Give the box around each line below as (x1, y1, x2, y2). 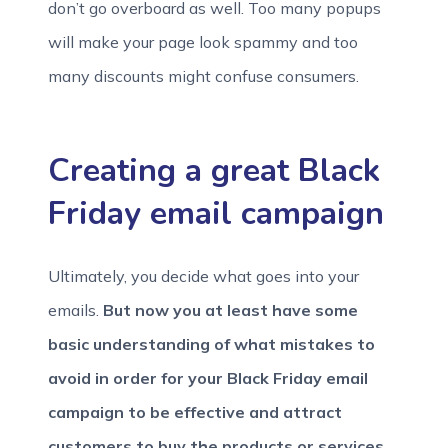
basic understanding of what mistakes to (48, 334, 375, 354)
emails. (48, 300, 103, 320)
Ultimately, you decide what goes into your (48, 266, 359, 286)
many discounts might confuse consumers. (48, 66, 359, 86)
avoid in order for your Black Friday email (48, 368, 368, 388)
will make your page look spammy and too (48, 32, 358, 52)
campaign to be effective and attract (48, 402, 342, 422)
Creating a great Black (48, 149, 380, 192)
